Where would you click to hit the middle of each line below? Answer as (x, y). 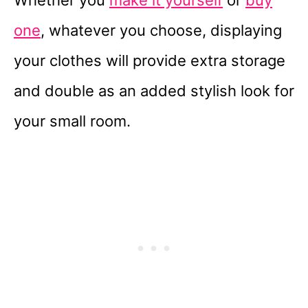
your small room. (74, 121)
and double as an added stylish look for (154, 91)
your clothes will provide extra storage (150, 61)
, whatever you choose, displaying (161, 31)
